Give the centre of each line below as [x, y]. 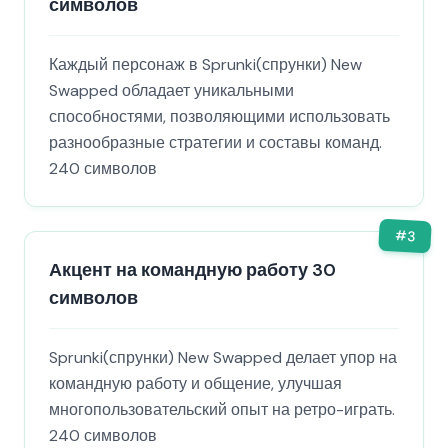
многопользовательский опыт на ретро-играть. [222, 409]
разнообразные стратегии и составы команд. [215, 142]
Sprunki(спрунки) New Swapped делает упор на [223, 357]
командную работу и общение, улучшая [195, 383]
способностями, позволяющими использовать [219, 116]
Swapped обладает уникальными [171, 90]
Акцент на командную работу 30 [192, 270]
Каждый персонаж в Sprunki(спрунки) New [205, 64]
